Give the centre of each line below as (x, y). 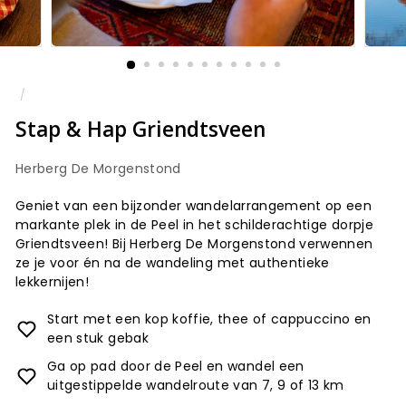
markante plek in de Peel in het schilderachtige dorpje (194, 225)
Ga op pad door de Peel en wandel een (176, 366)
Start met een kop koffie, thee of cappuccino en (209, 319)
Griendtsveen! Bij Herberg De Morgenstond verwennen (194, 244)
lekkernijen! (53, 282)
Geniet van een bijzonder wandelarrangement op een (194, 206)
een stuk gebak (98, 338)
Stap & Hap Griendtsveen (140, 129)
